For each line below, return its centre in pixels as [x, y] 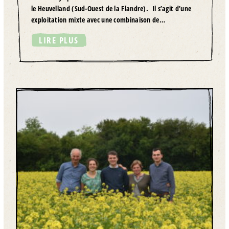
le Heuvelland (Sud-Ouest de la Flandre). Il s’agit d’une [111, 8]
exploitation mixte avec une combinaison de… [98, 19]
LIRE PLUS [59, 40]
